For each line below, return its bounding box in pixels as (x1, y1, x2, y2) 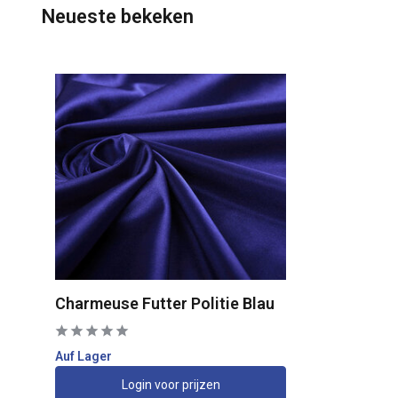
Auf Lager (55, 349, 112, 364)
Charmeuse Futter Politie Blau (55, 294, 275, 314)
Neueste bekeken (42, 4, 194, 28)
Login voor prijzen (121, 378, 220, 393)
